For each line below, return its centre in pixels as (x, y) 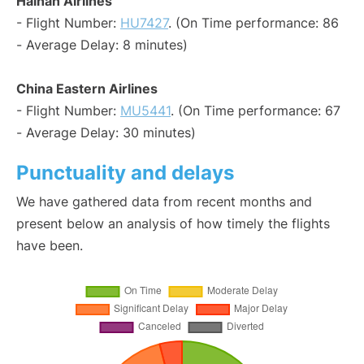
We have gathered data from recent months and (164, 202)
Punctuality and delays (125, 173)
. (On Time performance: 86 (253, 23)
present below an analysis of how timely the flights (173, 224)
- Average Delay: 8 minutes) (102, 45)
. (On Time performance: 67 (256, 111)
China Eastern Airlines (87, 89)
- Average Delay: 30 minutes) (106, 133)
